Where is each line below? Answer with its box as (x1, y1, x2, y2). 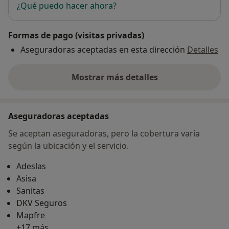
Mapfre (16, 209, 45, 221)
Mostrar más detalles (71, 71, 158, 83)
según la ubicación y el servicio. (8, 140, 129, 151)
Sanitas (16, 185, 44, 196)
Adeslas (16, 160, 46, 172)
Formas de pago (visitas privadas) (8, 29, 144, 41)
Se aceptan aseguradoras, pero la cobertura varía (8, 127, 200, 139)
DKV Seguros (16, 197, 67, 209)
